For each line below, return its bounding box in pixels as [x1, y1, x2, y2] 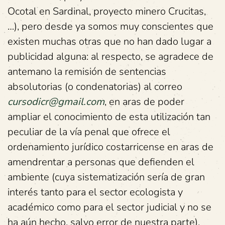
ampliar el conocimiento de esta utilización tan [8, 110, 210, 124]
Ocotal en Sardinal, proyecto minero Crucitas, [8, 5, 206, 18]
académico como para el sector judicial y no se [8, 200, 211, 214]
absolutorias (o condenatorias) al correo [8, 80, 182, 93]
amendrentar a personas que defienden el [8, 155, 194, 169]
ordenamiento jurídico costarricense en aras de [8, 140, 213, 154]
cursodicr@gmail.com [8, 95, 104, 108]
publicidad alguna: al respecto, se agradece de [8, 50, 213, 63]
